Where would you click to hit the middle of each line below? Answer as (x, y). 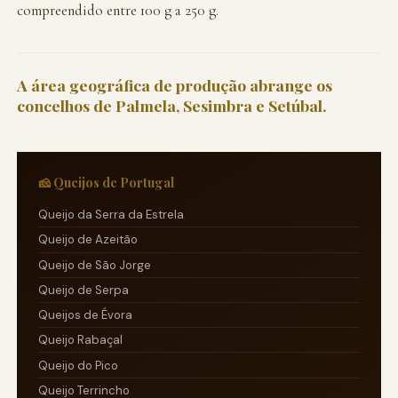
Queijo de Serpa (84, 290)
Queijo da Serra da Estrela (111, 215)
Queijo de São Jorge (95, 265)
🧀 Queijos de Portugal (107, 183)
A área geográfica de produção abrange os (175, 84)
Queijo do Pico (79, 365)
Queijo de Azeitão (88, 240)
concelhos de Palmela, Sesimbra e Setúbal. (172, 105)
